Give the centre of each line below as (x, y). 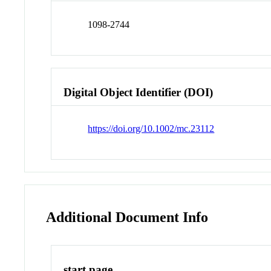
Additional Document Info (127, 217)
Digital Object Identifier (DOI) (139, 92)
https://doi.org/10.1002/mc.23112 (151, 129)
